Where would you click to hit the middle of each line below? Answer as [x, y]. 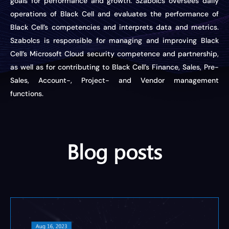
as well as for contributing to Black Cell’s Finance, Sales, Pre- [114, 67]
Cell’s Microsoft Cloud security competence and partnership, [114, 53]
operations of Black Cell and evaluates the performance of [114, 14]
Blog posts [114, 151]
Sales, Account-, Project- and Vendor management [114, 80]
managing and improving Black [162, 40]
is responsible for [74, 40]
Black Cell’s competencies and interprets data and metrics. [114, 27]
